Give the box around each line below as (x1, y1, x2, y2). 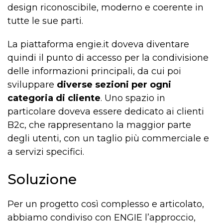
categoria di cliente (7, 93, 101, 104)
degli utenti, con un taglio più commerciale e (7, 133, 209, 144)
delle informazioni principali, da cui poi (7, 66, 181, 77)
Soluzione (7, 171, 77, 188)
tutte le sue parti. (7, 15, 83, 27)
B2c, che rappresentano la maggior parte (7, 119, 191, 131)
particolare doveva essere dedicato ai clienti (7, 106, 204, 117)
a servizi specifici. (7, 146, 84, 158)
